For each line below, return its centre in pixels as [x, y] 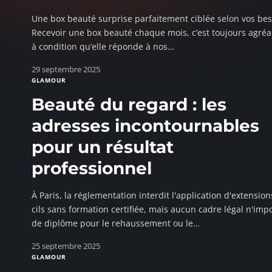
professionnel [92, 168]
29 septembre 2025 [66, 69]
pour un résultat [103, 147]
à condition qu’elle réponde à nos [100, 46]
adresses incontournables [145, 126]
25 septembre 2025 [66, 246]
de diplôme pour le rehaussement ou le [112, 223]
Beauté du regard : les [129, 104]
